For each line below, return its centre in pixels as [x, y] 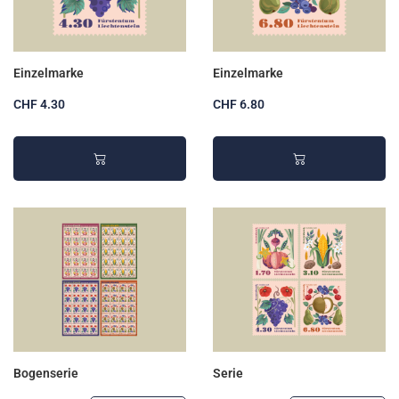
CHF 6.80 [239, 105]
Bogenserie [46, 373]
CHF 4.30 [39, 105]
